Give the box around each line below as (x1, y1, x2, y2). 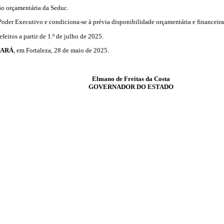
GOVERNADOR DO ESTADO (88, 82, 173, 90)
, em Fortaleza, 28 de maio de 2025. (13, 46, 109, 54)
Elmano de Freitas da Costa (91, 74, 170, 82)
